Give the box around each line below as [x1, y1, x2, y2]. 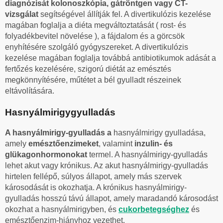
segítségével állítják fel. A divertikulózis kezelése [40, 9, 211, 18]
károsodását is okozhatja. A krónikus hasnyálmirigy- [5, 183, 187, 192]
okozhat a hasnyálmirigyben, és [5, 205, 118, 214]
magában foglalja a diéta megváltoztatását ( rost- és [5, 20, 186, 29]
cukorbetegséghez [118, 205, 189, 214]
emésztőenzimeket [28, 139, 99, 148]
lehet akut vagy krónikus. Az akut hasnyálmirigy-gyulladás [5, 161, 208, 170]
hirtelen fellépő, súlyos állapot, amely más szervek [5, 172, 182, 181]
